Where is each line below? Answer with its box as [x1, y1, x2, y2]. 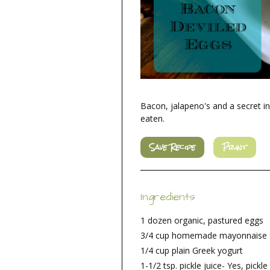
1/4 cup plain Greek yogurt [140, 245, 243, 257]
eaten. [140, 113, 165, 125]
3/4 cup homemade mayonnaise [140, 230, 267, 242]
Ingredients [140, 189, 195, 205]
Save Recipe [149, 140, 195, 155]
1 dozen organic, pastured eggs [140, 215, 263, 227]
